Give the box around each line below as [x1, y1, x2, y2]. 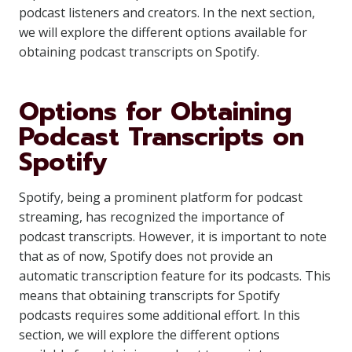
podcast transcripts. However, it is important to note [19, 228, 327, 245]
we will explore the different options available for [19, 24, 307, 41]
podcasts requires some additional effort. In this [19, 306, 300, 324]
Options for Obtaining [19, 93, 291, 131]
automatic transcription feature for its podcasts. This [19, 267, 331, 284]
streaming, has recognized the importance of [19, 208, 284, 225]
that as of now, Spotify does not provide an [19, 247, 273, 265]
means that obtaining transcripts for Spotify [19, 287, 280, 304]
